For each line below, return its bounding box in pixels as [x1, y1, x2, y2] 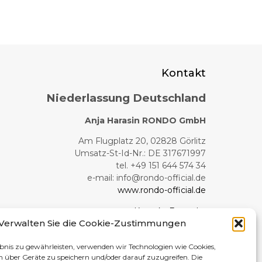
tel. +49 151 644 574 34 [115, 160, 206, 171]
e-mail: [87, 173, 116, 184]
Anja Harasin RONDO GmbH [84, 115, 206, 126]
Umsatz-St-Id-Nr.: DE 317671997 [74, 148, 206, 159]
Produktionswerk [105, 227, 206, 241]
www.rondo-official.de [117, 185, 206, 196]
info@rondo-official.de [116, 173, 206, 184]
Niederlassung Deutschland [46, 91, 206, 105]
